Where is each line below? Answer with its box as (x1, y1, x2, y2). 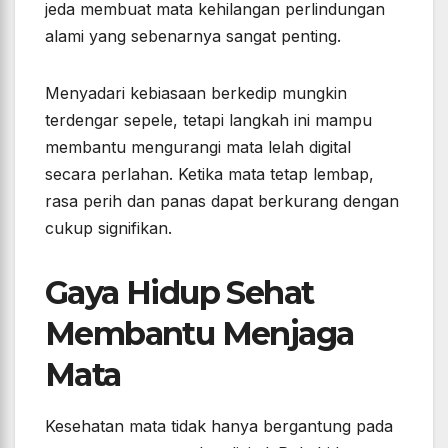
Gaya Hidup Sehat (45, 273, 314, 313)
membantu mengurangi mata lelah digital (45, 137, 351, 158)
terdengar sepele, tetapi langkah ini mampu (45, 110, 372, 131)
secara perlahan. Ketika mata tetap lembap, (45, 164, 374, 185)
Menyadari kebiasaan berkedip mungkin (45, 83, 347, 104)
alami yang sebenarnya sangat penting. (45, 26, 341, 47)
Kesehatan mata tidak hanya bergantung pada (45, 416, 393, 437)
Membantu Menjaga (45, 314, 354, 354)
